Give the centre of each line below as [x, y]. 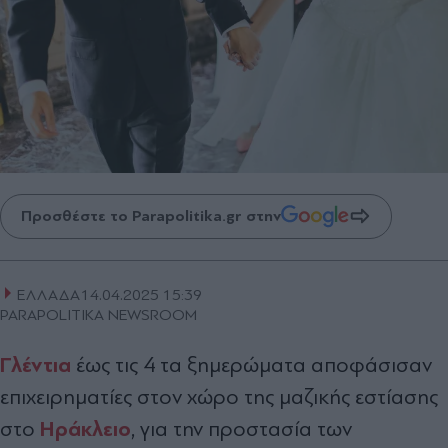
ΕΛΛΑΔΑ [48, 294]
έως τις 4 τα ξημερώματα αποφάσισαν [254, 364]
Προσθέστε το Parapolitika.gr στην [151, 216]
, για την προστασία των [241, 428]
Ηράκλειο [85, 428]
